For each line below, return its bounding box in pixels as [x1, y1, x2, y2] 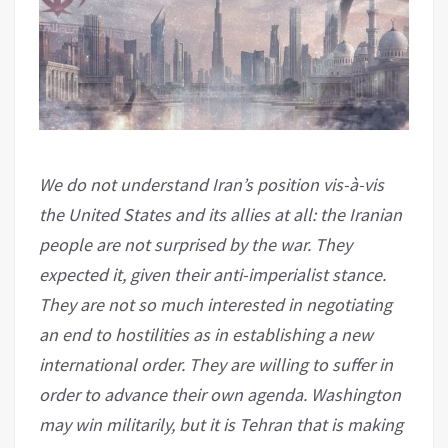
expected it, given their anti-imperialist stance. [39, 262, 386, 286]
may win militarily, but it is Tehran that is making [39, 412, 403, 436]
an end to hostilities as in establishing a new [39, 322, 373, 346]
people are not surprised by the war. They [39, 232, 352, 256]
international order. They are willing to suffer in [39, 352, 393, 376]
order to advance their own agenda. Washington [39, 382, 401, 406]
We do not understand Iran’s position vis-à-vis [39, 172, 384, 196]
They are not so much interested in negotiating [39, 292, 392, 316]
